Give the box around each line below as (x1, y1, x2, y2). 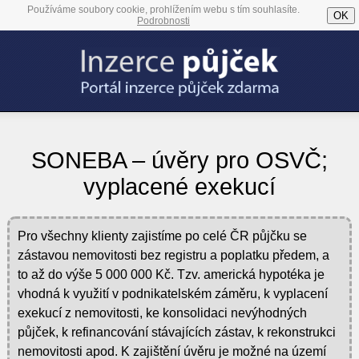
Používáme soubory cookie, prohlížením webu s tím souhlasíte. (27, 4, 300, 15)
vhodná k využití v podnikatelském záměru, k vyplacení (17, 286, 328, 301)
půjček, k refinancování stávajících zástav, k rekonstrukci (17, 325, 336, 339)
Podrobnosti (137, 15, 190, 26)
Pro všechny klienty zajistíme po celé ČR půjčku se (17, 228, 307, 243)
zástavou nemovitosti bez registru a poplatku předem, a (17, 248, 329, 262)
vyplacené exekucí (83, 174, 276, 200)
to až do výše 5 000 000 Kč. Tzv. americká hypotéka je (17, 267, 325, 281)
